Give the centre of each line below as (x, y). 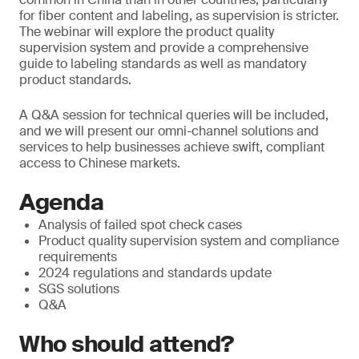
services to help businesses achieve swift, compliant (172, 147)
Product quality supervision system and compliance (189, 241)
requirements (78, 257)
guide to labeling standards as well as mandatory (163, 64)
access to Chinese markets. (100, 163)
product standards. (75, 80)
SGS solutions (79, 289)
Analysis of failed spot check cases (140, 225)
